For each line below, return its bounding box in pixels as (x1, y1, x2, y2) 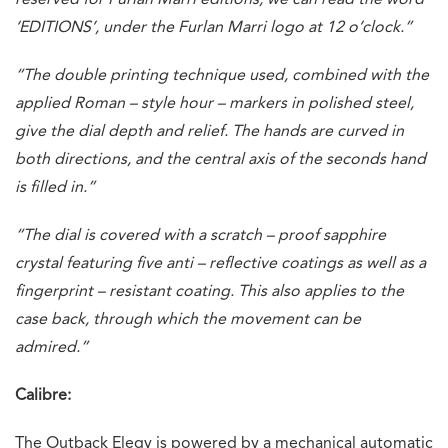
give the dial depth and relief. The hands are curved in (15, 123, 404, 140)
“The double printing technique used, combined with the (15, 67, 429, 84)
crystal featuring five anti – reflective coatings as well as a (15, 255, 426, 272)
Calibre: (15, 387, 71, 404)
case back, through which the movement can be (15, 311, 361, 328)
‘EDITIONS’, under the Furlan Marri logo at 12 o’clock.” (15, 19, 412, 36)
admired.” (15, 339, 88, 356)
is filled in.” (15, 179, 95, 196)
